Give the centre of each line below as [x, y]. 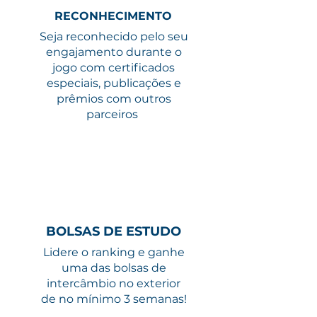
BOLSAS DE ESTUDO [113, 231]
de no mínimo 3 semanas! [114, 299]
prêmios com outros [114, 99]
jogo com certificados [114, 68]
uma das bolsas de [114, 268]
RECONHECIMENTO [113, 16]
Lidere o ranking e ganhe [114, 252]
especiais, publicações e [114, 83]
